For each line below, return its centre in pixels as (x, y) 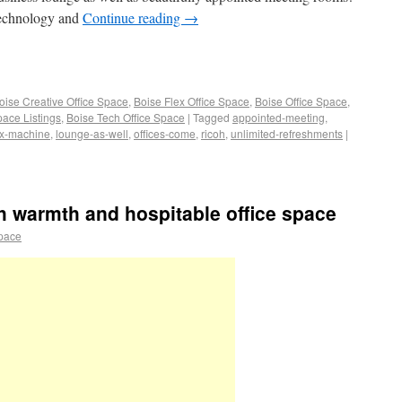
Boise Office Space (301, 101)
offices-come (165, 133)
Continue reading (133, 17)
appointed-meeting (279, 117)
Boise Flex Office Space (192, 101)
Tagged (211, 117)
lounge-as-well (92, 133)
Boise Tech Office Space (126, 117)
